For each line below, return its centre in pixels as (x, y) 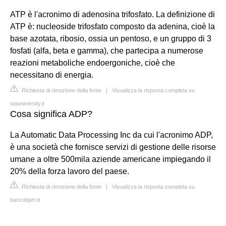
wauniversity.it (27, 103)
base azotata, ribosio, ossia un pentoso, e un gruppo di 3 (111, 39)
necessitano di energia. (52, 75)
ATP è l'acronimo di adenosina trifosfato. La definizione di (112, 14)
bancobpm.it (25, 200)
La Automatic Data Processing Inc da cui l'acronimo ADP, (111, 135)
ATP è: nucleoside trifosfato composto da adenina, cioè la (112, 26)
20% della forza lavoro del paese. (70, 171)
